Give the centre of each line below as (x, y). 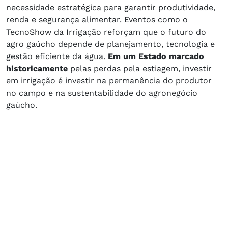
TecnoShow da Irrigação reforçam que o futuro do (106, 32)
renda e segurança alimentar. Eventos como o (97, 20)
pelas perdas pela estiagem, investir (141, 69)
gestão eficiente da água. (57, 56)
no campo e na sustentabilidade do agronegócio (102, 93)
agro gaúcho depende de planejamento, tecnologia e (110, 44)
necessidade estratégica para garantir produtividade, (111, 8)
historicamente (38, 69)
